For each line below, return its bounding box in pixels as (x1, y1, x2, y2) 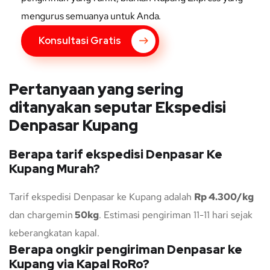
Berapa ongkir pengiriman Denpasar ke (9, 242, 242, 258)
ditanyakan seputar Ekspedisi (9, 98, 226, 118)
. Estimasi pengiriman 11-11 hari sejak (99, 209, 253, 222)
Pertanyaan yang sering (9, 80, 183, 100)
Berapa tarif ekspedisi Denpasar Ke (9, 146, 222, 163)
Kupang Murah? (9, 161, 100, 177)
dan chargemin (9, 209, 73, 222)
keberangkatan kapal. (9, 227, 99, 240)
